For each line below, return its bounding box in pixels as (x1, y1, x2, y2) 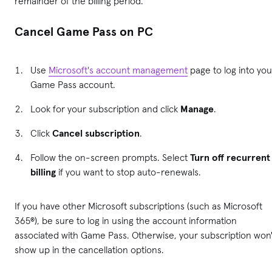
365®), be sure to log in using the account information (15, 214, 237, 226)
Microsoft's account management (49, 63, 188, 76)
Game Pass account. (30, 78, 118, 90)
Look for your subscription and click (30, 102, 180, 115)
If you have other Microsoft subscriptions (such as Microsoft (15, 199, 262, 212)
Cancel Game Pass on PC (15, 23, 153, 39)
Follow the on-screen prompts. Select (30, 151, 190, 163)
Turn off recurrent (190, 151, 270, 163)
